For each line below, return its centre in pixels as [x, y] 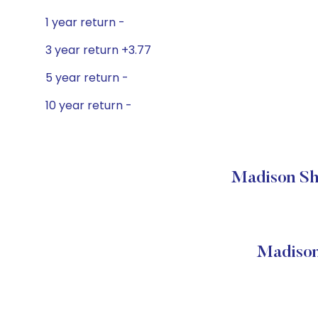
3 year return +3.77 [98, 50]
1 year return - [85, 22]
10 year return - [89, 105]
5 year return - [87, 78]
